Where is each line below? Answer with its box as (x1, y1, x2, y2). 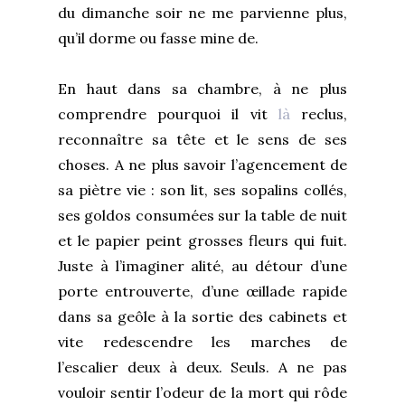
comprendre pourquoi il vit (58, 104, 278, 123)
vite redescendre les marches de (58, 332, 347, 351)
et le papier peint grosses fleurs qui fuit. (58, 231, 347, 250)
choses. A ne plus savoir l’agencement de (58, 155, 347, 174)
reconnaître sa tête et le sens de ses (58, 129, 347, 148)
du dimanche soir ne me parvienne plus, (58, 3, 347, 22)
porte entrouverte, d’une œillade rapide (58, 281, 347, 300)
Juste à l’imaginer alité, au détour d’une (58, 256, 347, 275)
